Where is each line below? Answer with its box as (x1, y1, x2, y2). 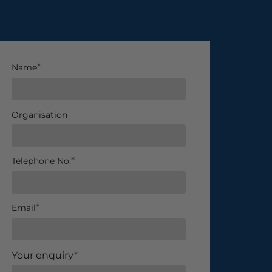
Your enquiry (12, 249, 75, 261)
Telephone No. (12, 155, 72, 166)
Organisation (12, 109, 68, 120)
